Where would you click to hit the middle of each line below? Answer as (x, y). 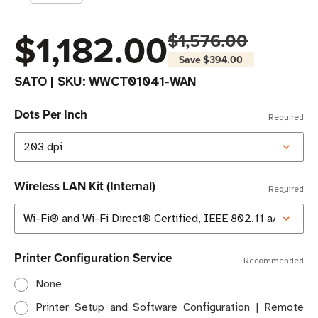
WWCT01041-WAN (143, 82)
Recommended (274, 261)
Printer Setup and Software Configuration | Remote (170, 308)
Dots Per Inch (51, 115)
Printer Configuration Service (93, 258)
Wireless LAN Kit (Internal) (85, 186)
